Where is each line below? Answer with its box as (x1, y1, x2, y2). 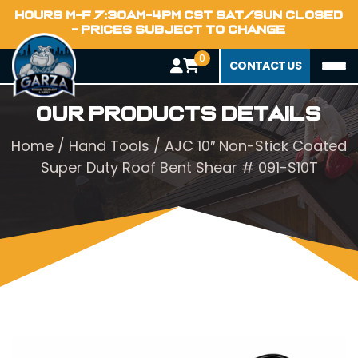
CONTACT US (229, 58, 301, 74)
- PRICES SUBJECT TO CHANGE (72, 23, 286, 36)
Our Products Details (36, 104, 322, 125)
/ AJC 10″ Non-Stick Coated (149, 136, 347, 156)
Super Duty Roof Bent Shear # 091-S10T (40, 157, 318, 177)
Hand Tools (69, 136, 149, 156)
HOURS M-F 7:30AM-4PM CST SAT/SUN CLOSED (14, 9, 344, 22)
